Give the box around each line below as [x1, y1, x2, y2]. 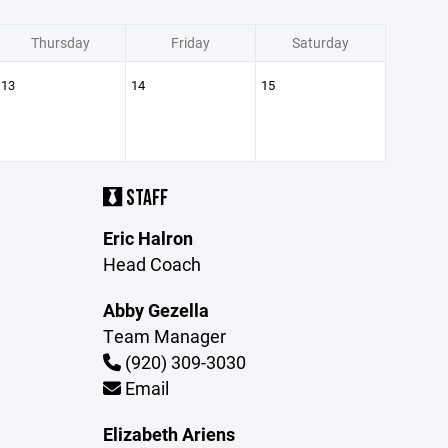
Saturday [291, 33, 349, 52]
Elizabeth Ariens [103, 422, 236, 446]
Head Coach [103, 252, 202, 276]
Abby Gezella [103, 298, 210, 322]
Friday [170, 33, 210, 52]
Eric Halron [103, 226, 194, 250]
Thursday [30, 33, 90, 52]
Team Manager [103, 324, 227, 348]
